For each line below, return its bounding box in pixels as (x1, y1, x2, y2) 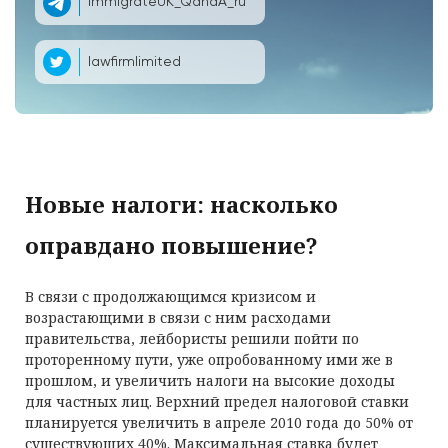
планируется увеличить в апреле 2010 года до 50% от (25, 413, 413, 432)
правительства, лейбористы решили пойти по (25, 329, 359, 348)
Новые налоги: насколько (25, 189, 338, 219)
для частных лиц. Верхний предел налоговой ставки (25, 392, 409, 411)
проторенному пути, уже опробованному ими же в (25, 350, 393, 369)
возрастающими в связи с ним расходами (25, 308, 331, 327)
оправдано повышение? (25, 230, 318, 260)
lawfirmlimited (88, 54, 181, 69)
